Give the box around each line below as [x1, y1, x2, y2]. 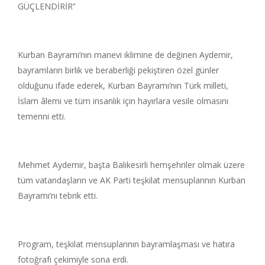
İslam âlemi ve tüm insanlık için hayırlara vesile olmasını [18, 95, 228, 106]
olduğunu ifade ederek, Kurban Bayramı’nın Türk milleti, [18, 79, 228, 91]
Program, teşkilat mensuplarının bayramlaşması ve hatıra [18, 238, 235, 250]
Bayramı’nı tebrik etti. [18, 189, 98, 201]
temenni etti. [18, 110, 66, 122]
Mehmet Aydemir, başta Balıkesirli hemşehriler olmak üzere [18, 159, 245, 170]
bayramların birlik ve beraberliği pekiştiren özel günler [18, 64, 219, 76]
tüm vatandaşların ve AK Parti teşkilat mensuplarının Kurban [18, 174, 245, 186]
